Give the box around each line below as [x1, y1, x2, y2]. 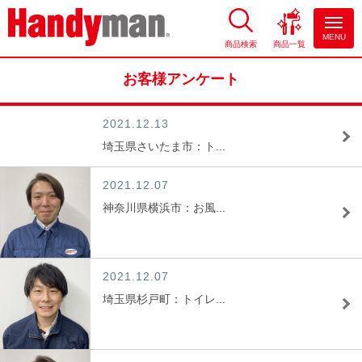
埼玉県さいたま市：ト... [103, 140, 225, 153]
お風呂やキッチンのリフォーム [8, 49, 166, 62]
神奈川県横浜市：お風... [103, 201, 225, 214]
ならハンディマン [8, 65, 99, 78]
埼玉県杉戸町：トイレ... [103, 293, 225, 305]
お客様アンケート [123, 71, 239, 87]
